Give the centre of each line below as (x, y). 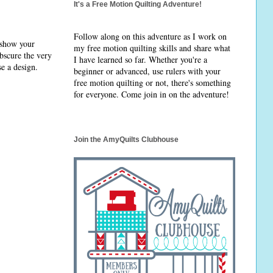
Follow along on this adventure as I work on (150, 37)
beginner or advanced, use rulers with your (147, 71)
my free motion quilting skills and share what (152, 48)
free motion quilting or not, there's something (152, 83)
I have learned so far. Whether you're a (140, 60)
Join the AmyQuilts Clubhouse (126, 139)
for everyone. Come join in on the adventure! (151, 94)
